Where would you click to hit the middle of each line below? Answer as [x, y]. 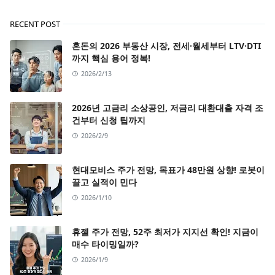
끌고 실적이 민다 [104, 182]
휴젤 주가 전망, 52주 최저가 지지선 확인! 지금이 [165, 231]
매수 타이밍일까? [105, 244]
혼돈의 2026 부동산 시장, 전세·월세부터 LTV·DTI [166, 45]
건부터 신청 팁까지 [109, 120]
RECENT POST [35, 24]
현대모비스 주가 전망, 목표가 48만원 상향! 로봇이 [168, 169]
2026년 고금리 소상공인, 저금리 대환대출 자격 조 [168, 107]
